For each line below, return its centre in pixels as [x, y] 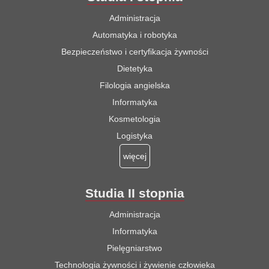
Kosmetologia [134, 119]
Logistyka [134, 135]
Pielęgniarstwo [134, 248]
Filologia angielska [134, 85]
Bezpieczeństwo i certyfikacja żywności [134, 51]
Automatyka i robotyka [134, 35]
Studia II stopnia [134, 193]
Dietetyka [134, 68]
